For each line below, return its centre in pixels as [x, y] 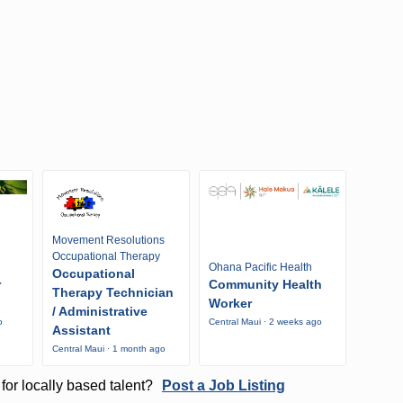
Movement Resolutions [108, 241]
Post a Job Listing [223, 386]
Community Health [265, 285]
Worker [230, 304]
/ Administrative [100, 312]
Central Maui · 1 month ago [109, 349]
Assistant [81, 331]
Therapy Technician [113, 293]
